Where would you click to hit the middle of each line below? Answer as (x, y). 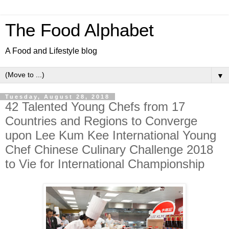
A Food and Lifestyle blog (51, 51)
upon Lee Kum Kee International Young (111, 135)
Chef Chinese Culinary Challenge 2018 (109, 150)
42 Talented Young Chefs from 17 (95, 107)
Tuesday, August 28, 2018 (58, 97)
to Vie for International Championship (105, 164)
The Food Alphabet (79, 30)
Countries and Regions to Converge (101, 121)
